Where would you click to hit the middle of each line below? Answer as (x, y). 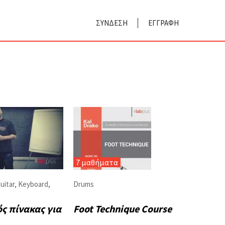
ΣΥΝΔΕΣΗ (112, 23)
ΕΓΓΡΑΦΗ (163, 23)
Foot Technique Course (123, 209)
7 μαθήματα (97, 162)
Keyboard (33, 184)
